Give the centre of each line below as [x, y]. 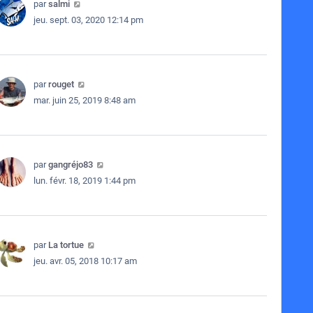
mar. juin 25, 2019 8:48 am [84, 100]
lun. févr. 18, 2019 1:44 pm [84, 181]
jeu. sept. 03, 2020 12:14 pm [88, 20]
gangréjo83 [70, 165]
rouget [61, 84]
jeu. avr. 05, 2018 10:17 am [85, 261]
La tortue [66, 245]
